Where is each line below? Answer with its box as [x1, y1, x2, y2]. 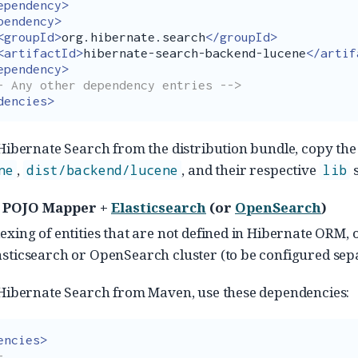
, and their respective [181, 160, 320, 179]
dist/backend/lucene [26, 161, 179, 178]
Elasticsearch [111, 197, 206, 217]
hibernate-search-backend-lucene [83, 45, 306, 60]
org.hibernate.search [62, 29, 205, 44]
